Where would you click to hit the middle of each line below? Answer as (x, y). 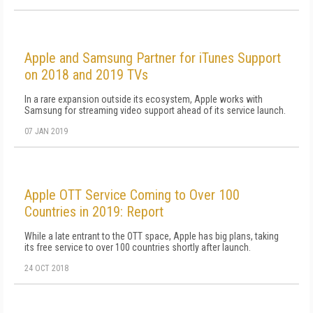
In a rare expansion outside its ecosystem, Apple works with (144, 99)
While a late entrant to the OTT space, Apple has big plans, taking (152, 236)
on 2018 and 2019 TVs (86, 75)
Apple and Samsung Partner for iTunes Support (153, 58)
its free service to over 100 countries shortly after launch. (138, 247)
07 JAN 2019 (46, 131)
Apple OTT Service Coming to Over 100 (132, 195)
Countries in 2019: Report (94, 212)
